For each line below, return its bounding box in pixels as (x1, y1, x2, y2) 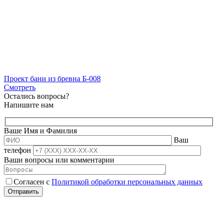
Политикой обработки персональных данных (52, 178, 202, 186)
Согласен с (14, 178, 52, 186)
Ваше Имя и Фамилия (4, 127, 77, 135)
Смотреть (4, 83, 36, 91)
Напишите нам (4, 100, 54, 109)
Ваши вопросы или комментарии (4, 156, 114, 164)
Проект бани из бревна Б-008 (4, 74, 101, 83)
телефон (4, 146, 31, 155)
